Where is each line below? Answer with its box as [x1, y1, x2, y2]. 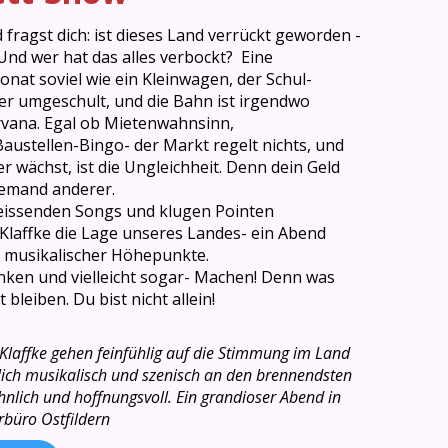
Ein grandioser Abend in [176, 385, 341, 408]
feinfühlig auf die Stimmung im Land [93, 341, 350, 364]
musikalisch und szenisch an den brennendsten [25, 363, 352, 386]
